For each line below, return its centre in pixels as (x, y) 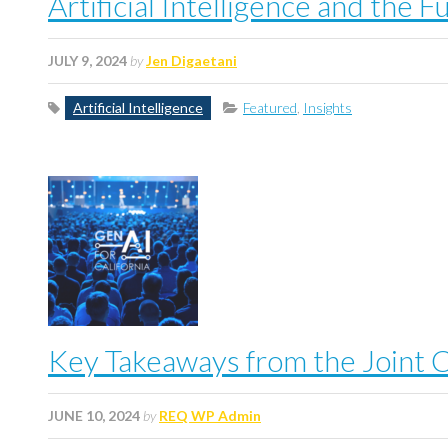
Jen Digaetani (191, 60)
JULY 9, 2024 (87, 60)
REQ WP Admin (210, 415)
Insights (327, 107)
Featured (270, 107)
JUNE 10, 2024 (94, 415)
